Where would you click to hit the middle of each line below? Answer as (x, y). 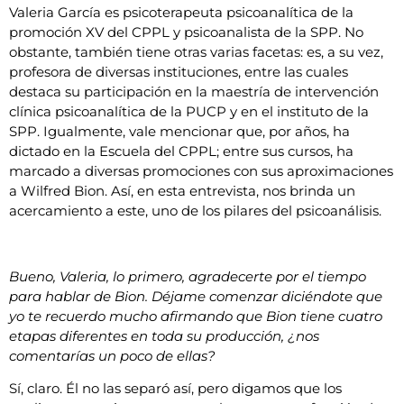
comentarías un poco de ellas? (112, 355)
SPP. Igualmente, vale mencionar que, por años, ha (179, 131)
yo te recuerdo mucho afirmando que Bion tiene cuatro (196, 316)
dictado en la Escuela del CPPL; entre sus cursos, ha (181, 151)
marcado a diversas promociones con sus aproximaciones (201, 170)
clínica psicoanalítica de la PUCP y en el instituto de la (189, 111)
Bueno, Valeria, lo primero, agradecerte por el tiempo (188, 276)
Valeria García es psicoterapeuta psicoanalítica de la (181, 12)
